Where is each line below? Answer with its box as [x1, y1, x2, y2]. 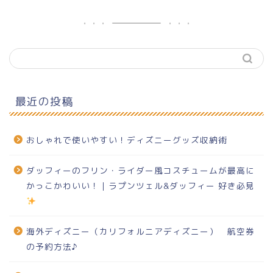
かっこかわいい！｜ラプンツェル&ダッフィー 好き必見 [26, 179, 255, 191]
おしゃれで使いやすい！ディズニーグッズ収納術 [26, 133, 227, 146]
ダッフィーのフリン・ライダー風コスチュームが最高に [26, 164, 255, 176]
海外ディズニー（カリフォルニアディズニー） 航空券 [26, 225, 255, 237]
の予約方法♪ [26, 240, 78, 252]
